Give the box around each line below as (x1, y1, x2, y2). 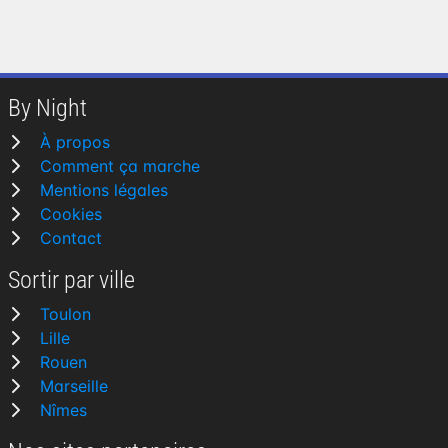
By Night (8, 94, 87, 122)
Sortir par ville (8, 266, 135, 294)
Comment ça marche (40, 156, 200, 176)
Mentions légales (40, 180, 168, 200)
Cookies (40, 204, 102, 224)
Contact (40, 228, 102, 248)
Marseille (40, 376, 108, 396)
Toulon (40, 304, 91, 324)
